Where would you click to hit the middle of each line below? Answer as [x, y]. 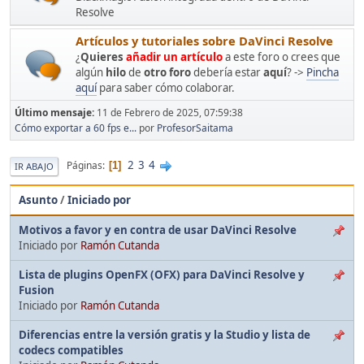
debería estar [228, 72]
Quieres [103, 56]
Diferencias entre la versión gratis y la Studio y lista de [165, 334]
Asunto [38, 199]
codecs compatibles [71, 350]
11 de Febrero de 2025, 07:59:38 [170, 112]
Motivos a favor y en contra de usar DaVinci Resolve [158, 230]
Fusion [37, 290]
